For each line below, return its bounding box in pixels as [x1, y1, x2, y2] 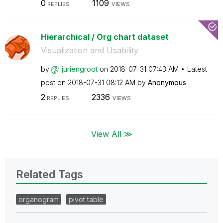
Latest [187, 65, 207, 73]
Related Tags [16, 167, 83, 181]
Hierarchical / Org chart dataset [40, 32, 169, 42]
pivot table [69, 195, 104, 204]
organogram [18, 195, 59, 204]
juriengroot [61, 65, 98, 73]
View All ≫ [91, 128, 132, 139]
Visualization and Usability [40, 45, 138, 55]
